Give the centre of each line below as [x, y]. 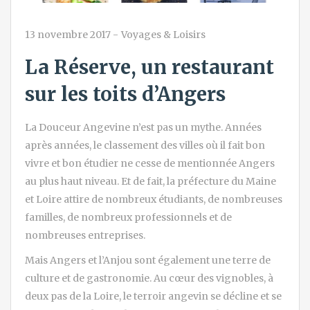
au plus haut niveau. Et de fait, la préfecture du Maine [151, 181]
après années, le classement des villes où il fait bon [145, 145]
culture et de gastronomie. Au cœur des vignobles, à [149, 278]
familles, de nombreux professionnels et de [128, 217]
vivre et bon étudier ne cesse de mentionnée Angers [150, 163]
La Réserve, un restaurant [149, 67]
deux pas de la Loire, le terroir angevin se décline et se [153, 296]
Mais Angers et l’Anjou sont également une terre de [148, 260]
